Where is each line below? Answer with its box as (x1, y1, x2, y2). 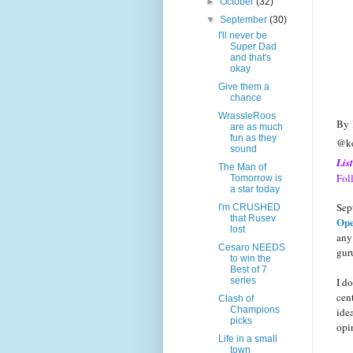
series (229, 275, 256, 287)
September (220, 14, 270, 26)
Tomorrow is (229, 173, 282, 184)
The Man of (217, 162, 266, 173)
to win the (229, 253, 271, 265)
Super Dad (229, 41, 277, 53)
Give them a (217, 81, 269, 93)
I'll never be (217, 30, 267, 42)
